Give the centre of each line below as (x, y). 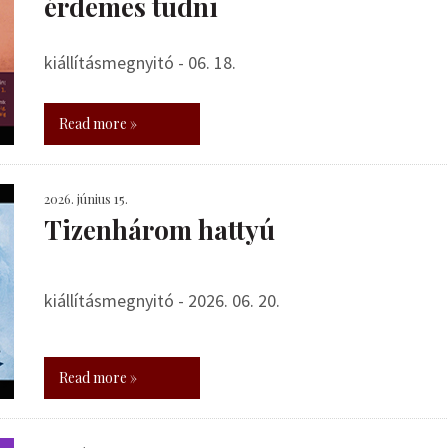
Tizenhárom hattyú (159, 229)
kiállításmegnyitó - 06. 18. (140, 62)
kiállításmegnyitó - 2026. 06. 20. (162, 300)
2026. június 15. (86, 198)
